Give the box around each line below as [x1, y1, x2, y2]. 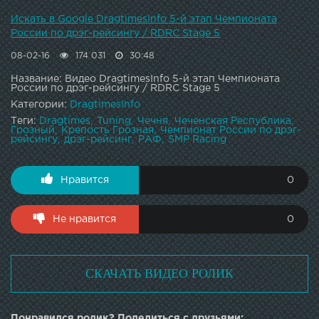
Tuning [97, 117, 131, 126]
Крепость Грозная [61, 126, 154, 135]
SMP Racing [168, 135, 226, 145]
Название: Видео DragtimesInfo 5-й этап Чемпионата [11, 75, 280, 84]
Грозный [11, 126, 55, 135]
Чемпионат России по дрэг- [160, 126, 301, 135]
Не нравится [53, 215, 116, 224]
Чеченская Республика [174, 117, 291, 126]
